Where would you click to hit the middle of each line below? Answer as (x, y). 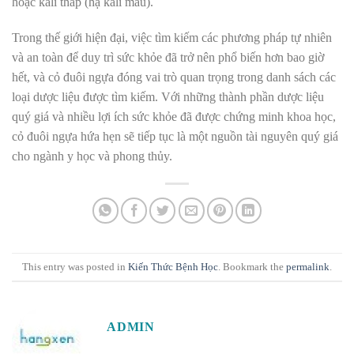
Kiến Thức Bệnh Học (173, 267)
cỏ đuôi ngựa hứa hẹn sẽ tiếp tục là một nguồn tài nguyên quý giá (175, 137)
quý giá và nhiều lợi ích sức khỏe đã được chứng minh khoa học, (174, 117)
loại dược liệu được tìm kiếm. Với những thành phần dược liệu (168, 97)
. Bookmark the (252, 267)
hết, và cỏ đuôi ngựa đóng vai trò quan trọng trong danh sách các (174, 77)
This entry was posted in (75, 267)
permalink (308, 267)
